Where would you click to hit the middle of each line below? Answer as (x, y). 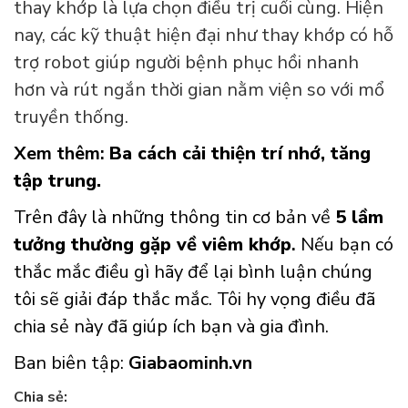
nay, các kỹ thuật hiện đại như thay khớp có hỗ (204, 36)
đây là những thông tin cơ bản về (196, 218)
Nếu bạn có (347, 245)
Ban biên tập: (71, 363)
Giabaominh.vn (190, 363)
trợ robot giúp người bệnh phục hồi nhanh (186, 63)
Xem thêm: (61, 154)
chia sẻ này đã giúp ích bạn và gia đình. (171, 327)
